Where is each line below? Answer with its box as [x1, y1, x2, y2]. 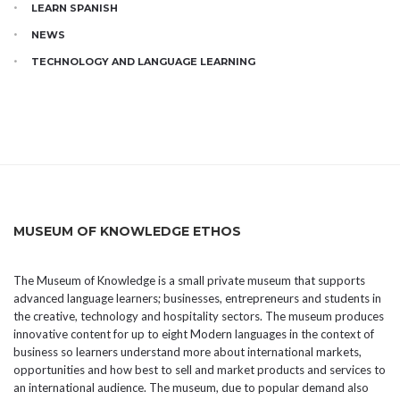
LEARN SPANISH [31, 2, 118, 15]
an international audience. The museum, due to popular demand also [13, 380, 369, 396]
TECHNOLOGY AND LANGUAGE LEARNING [31, 55, 255, 69]
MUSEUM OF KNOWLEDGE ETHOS [13, 223, 241, 240]
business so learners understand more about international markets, [13, 345, 362, 360]
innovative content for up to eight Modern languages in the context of [13, 327, 374, 342]
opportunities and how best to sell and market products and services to [13, 362, 386, 378]
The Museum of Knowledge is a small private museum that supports [13, 273, 365, 288]
